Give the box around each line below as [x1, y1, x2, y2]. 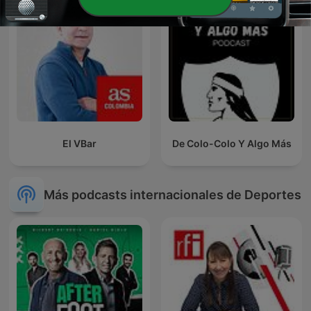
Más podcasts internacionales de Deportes [44, 187, 301, 202]
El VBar [62, 137, 96, 150]
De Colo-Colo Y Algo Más [171, 137, 292, 150]
